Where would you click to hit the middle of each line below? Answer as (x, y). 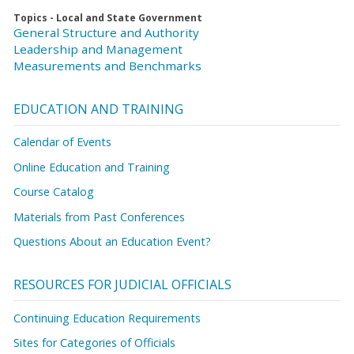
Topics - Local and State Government (108, 17)
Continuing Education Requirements (107, 318)
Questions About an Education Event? (112, 242)
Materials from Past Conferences (99, 217)
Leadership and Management (98, 49)
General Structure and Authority (106, 32)
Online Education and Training (92, 167)
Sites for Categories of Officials (94, 343)
